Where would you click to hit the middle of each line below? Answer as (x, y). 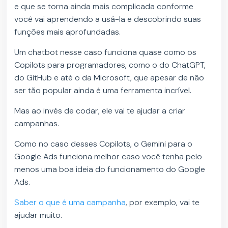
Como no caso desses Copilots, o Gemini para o (104, 144)
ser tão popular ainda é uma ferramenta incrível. (104, 90)
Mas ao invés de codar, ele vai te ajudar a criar (100, 110)
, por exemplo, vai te (163, 202)
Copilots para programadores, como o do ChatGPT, (110, 65)
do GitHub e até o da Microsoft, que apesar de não (109, 77)
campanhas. (38, 123)
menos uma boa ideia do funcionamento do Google (110, 169)
